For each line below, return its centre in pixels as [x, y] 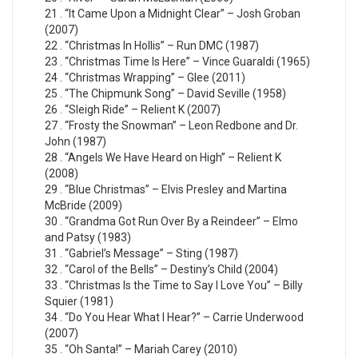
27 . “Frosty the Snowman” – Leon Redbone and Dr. [171, 126]
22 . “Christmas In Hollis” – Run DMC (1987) [152, 46]
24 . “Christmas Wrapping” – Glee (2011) [145, 78]
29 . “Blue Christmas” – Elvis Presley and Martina [166, 190]
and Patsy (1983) [88, 238]
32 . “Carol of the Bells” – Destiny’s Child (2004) [161, 270]
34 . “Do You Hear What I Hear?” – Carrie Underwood [174, 318]
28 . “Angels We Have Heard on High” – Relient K [163, 158]
